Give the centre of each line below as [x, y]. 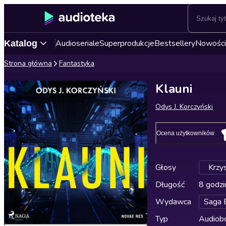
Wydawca [173, 202]
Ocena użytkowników [185, 133]
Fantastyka [77, 63]
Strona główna [28, 63]
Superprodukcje [127, 43]
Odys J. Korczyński [184, 107]
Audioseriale [77, 43]
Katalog [21, 43]
